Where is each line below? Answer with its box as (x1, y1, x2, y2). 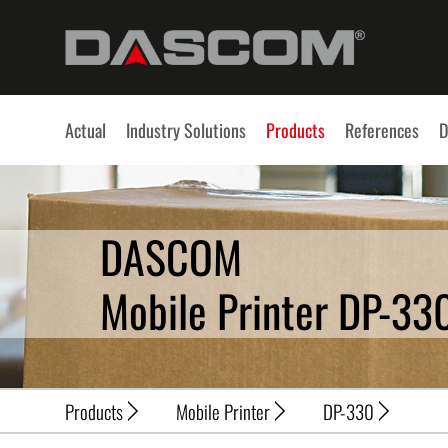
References (345, 116, 419, 143)
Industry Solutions (126, 116, 246, 143)
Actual (65, 116, 106, 143)
